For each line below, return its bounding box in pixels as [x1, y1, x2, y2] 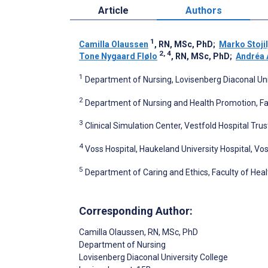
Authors [185, 4, 222, 16]
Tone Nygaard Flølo [79, 51, 157, 61]
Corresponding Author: [79, 205, 193, 218]
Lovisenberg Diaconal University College [79, 252, 228, 263]
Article [98, 4, 129, 16]
